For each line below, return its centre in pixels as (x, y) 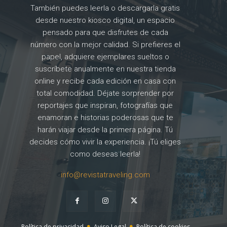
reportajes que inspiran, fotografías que (105, 105)
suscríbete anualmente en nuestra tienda (105, 69)
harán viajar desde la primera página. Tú (105, 129)
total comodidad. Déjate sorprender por (105, 93)
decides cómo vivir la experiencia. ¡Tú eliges (105, 142)
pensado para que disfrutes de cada (105, 32)
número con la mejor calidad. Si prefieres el (105, 44)
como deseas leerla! (105, 154)
